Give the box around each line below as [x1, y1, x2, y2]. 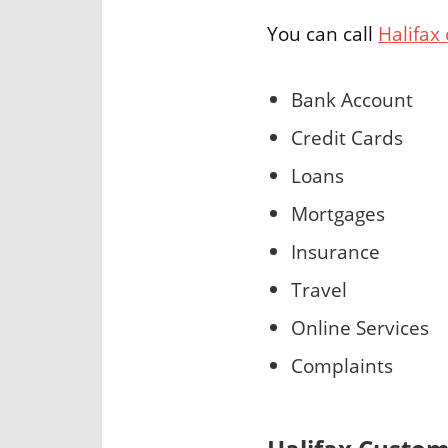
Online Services [291, 314, 429, 342]
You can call [267, 19, 378, 47]
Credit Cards [291, 124, 403, 152]
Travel [291, 276, 347, 304]
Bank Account [291, 86, 413, 114]
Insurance [291, 238, 380, 266]
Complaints [291, 352, 393, 380]
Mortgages [291, 200, 385, 228]
